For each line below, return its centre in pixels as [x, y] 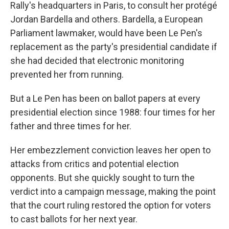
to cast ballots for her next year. [74, 219]
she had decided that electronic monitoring [97, 61]
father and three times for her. [71, 126]
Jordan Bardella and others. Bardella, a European [107, 19]
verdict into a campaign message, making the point [113, 191]
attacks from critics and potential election [95, 164]
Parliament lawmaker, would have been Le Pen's [106, 33]
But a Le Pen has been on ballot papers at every [105, 98]
